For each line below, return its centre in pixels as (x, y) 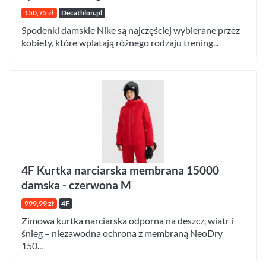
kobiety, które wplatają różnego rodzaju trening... (120, 42)
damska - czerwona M (76, 185)
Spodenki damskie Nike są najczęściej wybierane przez (131, 30)
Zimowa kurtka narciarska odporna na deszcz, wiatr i (127, 220)
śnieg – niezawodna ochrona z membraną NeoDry (122, 233)
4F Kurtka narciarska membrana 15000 (120, 170)
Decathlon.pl (82, 12)
